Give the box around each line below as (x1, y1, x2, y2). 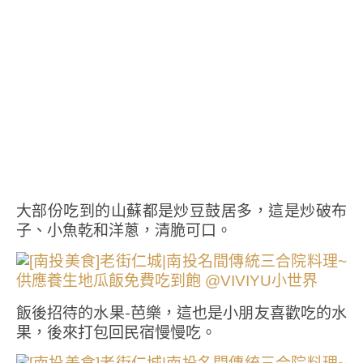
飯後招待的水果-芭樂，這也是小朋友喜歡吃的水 (16, 302, 347, 323)
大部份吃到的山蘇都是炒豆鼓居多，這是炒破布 (16, 200, 347, 221)
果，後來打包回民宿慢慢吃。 (16, 322, 216, 343)
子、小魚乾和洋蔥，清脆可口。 (16, 220, 232, 241)
